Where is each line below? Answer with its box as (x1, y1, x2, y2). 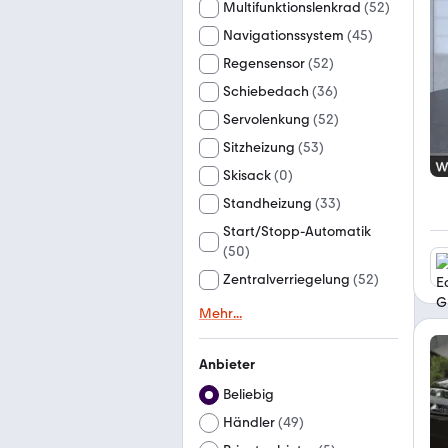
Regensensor (223, 55, 305, 72)
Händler (223, 414, 275, 431)
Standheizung (223, 195, 312, 212)
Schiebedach (223, 83, 309, 100)
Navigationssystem (223, 27, 344, 44)
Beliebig (223, 386, 274, 403)
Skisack (223, 167, 271, 184)
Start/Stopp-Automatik (223, 223, 371, 240)
